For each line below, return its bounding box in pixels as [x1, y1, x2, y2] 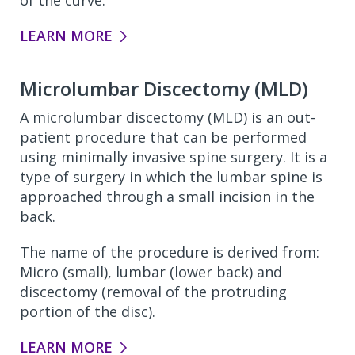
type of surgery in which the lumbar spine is [20, 167, 323, 186]
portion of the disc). [20, 302, 155, 321]
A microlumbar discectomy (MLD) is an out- [20, 108, 315, 127]
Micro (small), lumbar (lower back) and [20, 262, 282, 281]
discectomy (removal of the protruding [20, 282, 287, 301]
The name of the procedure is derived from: [20, 242, 319, 261]
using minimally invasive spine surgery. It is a [20, 147, 327, 166]
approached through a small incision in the [20, 187, 315, 206]
